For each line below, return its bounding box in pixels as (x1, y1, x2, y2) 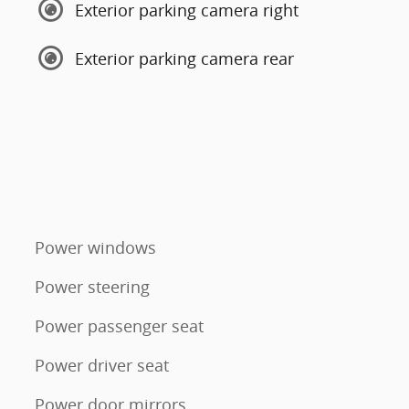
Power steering (35, 276, 150, 298)
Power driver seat (35, 354, 169, 376)
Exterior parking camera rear (75, 47, 294, 69)
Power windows (35, 236, 156, 258)
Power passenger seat (35, 315, 204, 337)
